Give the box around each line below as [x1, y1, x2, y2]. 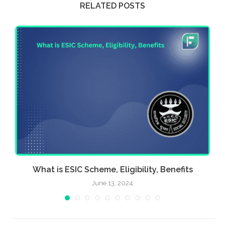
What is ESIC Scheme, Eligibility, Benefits [32, 164, 193, 174]
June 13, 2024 [92, 179, 133, 187]
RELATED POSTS [80, 1, 145, 11]
